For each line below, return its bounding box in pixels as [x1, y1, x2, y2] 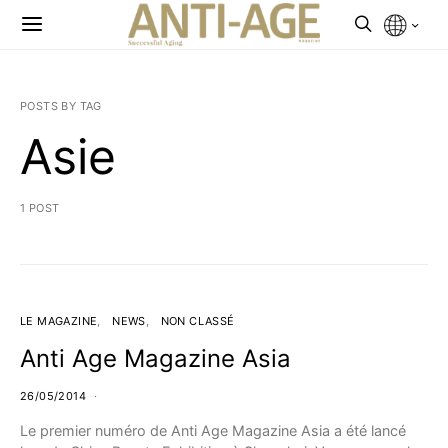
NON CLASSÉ [160, 314, 235, 328]
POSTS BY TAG [20, 99, 102, 113]
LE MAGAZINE [20, 314, 98, 328]
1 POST [20, 201, 60, 215]
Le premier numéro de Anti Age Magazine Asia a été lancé [20, 422, 406, 439]
